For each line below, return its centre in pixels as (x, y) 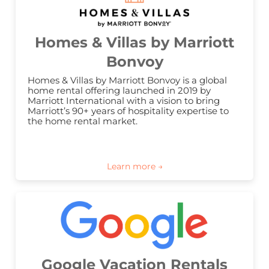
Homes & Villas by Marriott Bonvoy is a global (127, 80)
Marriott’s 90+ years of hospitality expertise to (128, 111)
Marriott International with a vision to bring (124, 101)
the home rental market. (83, 121)
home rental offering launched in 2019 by (119, 91)
